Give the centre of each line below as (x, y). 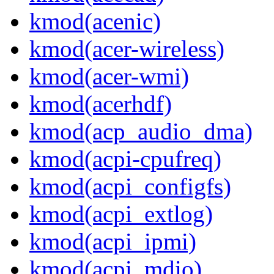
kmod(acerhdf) (101, 104)
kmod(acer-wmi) (109, 76)
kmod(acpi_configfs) (130, 187)
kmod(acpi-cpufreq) (125, 159)
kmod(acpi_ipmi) (113, 242)
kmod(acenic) (95, 21)
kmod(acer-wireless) (127, 49)
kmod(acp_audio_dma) (141, 131)
